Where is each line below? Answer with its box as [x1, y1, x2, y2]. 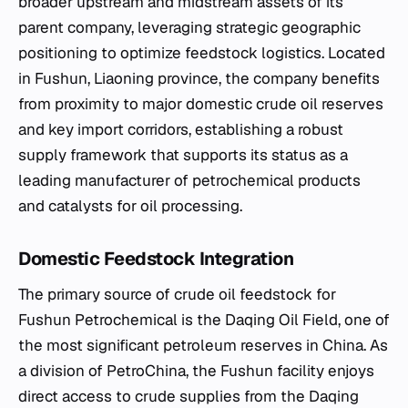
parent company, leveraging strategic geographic [18, 16, 361, 37]
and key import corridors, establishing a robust [18, 118, 343, 139]
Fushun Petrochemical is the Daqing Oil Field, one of [18, 309, 390, 330]
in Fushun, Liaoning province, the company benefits [18, 67, 380, 88]
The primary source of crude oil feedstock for [18, 283, 336, 304]
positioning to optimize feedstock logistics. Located [18, 42, 385, 63]
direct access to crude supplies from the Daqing [18, 385, 359, 406]
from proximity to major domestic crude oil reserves [18, 93, 383, 114]
